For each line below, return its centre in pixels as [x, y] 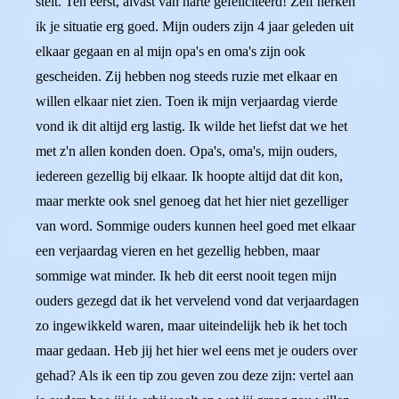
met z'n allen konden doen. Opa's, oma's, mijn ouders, [187, 151]
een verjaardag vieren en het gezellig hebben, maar [178, 251]
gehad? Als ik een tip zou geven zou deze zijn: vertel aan [195, 375]
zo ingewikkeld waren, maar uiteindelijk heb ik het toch [191, 326]
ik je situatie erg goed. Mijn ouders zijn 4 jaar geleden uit [195, 26]
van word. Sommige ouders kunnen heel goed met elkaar [195, 226]
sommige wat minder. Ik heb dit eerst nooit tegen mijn [186, 276]
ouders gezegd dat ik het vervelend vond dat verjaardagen [197, 301]
